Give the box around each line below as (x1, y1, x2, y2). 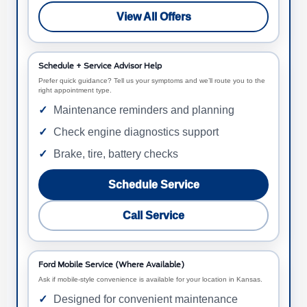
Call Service (123, 210, 184, 222)
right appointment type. (38, 86, 112, 95)
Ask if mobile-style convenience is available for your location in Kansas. (38, 275, 262, 284)
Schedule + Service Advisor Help (38, 62, 162, 71)
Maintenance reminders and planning (53, 104, 234, 116)
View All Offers (116, 11, 191, 23)
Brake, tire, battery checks (53, 148, 178, 160)
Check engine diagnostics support (53, 126, 219, 138)
